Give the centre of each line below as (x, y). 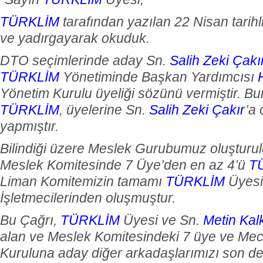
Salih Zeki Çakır (197, 110)
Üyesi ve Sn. (161, 220)
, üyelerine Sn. (104, 110)
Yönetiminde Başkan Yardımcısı (159, 77)
